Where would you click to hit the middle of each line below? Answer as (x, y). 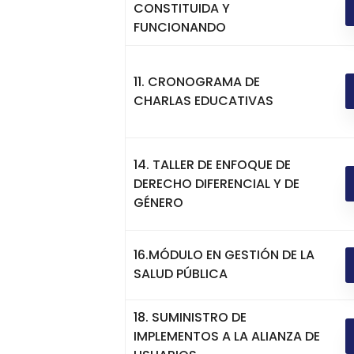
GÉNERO (158, 202)
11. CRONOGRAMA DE (197, 81)
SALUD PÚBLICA (181, 274)
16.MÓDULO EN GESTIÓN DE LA (224, 255)
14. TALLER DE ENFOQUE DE (212, 164)
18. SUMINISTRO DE (190, 317)
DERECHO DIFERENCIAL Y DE (217, 183)
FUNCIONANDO (180, 27)
